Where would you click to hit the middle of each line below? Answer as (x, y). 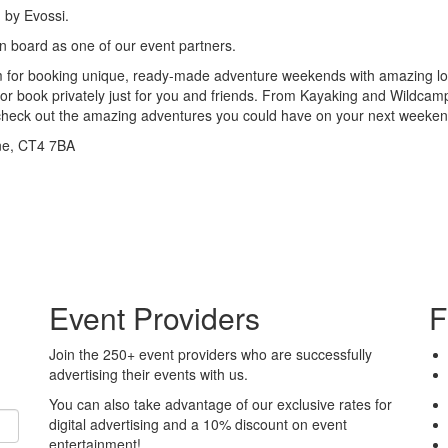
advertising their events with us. (148, 373)
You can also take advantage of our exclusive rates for (220, 403)
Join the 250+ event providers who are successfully (210, 353)
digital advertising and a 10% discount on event (198, 423)
